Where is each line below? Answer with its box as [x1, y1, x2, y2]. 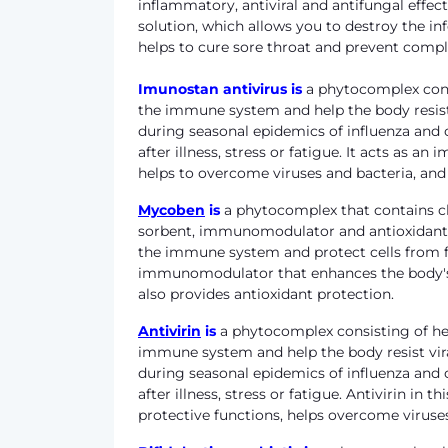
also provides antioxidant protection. [138, 285, 394, 303]
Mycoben [138, 201, 205, 219]
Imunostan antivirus [138, 80, 287, 98]
